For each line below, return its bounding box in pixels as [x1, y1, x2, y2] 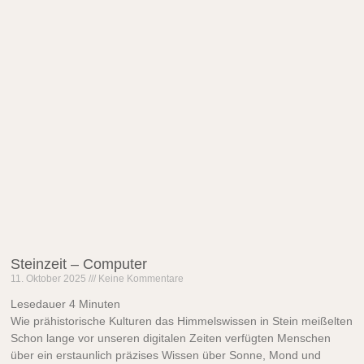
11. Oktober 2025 [11, 273, 89, 285]
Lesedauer [11, 297, 67, 311]
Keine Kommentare [96, 273, 184, 285]
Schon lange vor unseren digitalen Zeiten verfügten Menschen [11, 331, 331, 345]
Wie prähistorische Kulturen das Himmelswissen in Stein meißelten [11, 314, 353, 328]
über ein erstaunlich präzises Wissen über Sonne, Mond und [11, 349, 322, 362]
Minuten [79, 297, 121, 311]
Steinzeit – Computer [11, 256, 148, 273]
